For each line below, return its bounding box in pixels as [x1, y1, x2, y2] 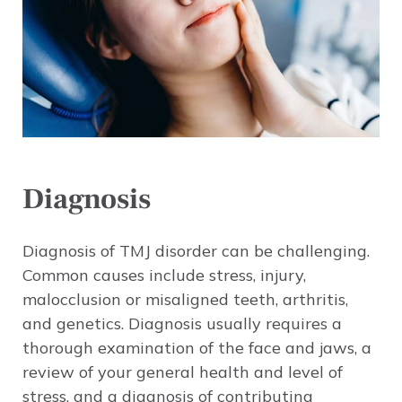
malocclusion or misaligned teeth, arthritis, [22, 289, 348, 310]
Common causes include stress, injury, [22, 265, 306, 286]
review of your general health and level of [22, 362, 343, 383]
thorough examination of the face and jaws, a [22, 337, 371, 359]
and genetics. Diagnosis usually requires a [22, 313, 342, 335]
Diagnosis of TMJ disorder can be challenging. [22, 240, 370, 262]
